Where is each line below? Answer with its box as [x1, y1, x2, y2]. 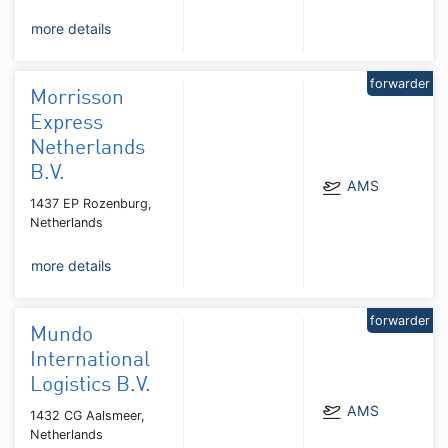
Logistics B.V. [30, 374, 151, 396]
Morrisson [30, 87, 124, 109]
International [30, 349, 150, 371]
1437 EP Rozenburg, [30, 195, 152, 211]
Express [30, 112, 103, 134]
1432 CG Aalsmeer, [30, 407, 145, 423]
